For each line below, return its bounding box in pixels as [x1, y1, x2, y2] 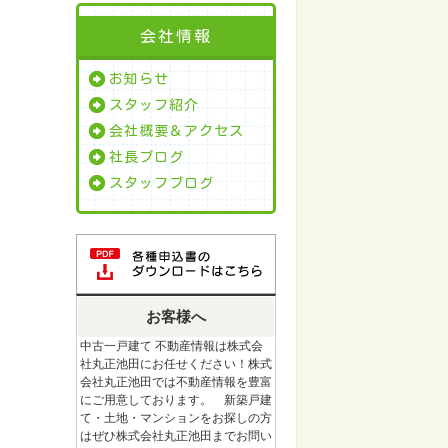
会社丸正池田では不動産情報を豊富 [80, 374, 272, 389]
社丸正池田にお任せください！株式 [80, 356, 272, 371]
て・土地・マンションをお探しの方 [80, 410, 272, 425]
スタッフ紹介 [109, 97, 199, 112]
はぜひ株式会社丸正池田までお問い [80, 428, 272, 443]
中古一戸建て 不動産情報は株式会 [80, 338, 263, 353]
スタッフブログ [109, 175, 214, 190]
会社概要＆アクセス [109, 123, 244, 138]
